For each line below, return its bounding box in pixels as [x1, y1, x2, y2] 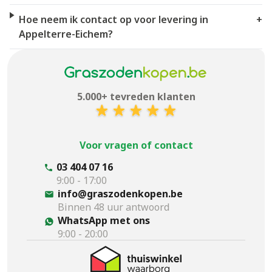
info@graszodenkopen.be [58, 187, 183, 201]
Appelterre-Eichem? [19, 27, 114, 41]
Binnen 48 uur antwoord [58, 200, 169, 214]
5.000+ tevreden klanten [76, 90, 195, 104]
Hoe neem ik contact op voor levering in [19, 12, 209, 26]
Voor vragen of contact [79, 138, 193, 152]
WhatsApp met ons [58, 214, 150, 228]
